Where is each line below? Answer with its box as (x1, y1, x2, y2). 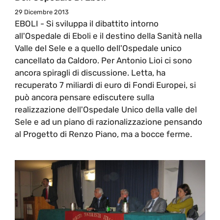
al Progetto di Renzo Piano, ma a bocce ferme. (15, 129, 192, 139)
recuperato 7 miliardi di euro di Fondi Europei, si (15, 80, 196, 90)
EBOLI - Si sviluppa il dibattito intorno (15, 18, 159, 28)
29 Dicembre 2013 (15, 8, 69, 16)
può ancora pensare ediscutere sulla (15, 92, 154, 102)
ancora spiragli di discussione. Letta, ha (15, 67, 165, 78)
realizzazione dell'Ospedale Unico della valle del (15, 104, 197, 114)
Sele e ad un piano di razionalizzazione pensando (15, 116, 202, 127)
